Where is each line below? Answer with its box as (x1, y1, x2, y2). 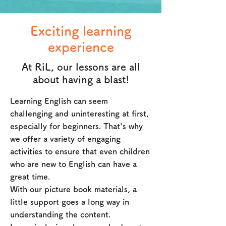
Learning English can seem (10, 97, 108, 105)
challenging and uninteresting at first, (10, 109, 149, 118)
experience (47, 40, 114, 53)
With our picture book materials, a (10, 185, 137, 193)
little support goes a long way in (10, 198, 129, 206)
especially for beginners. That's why (10, 122, 143, 130)
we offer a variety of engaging (10, 135, 121, 143)
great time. (10, 173, 52, 181)
